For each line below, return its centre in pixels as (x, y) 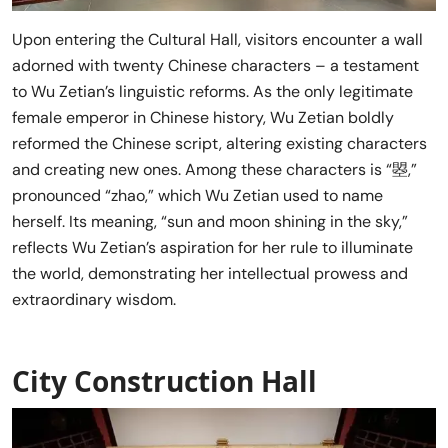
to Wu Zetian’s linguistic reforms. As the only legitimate (212, 91)
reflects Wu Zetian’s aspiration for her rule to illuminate (212, 247)
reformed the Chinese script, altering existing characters (219, 143)
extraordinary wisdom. (94, 299)
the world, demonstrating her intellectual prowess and (210, 273)
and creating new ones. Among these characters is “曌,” (214, 169)
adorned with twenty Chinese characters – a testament (215, 65)
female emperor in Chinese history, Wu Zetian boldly (203, 117)
